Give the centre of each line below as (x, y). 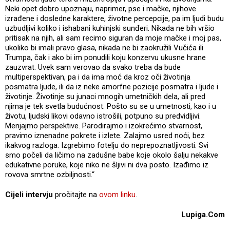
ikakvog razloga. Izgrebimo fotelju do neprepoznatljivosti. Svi (107, 145)
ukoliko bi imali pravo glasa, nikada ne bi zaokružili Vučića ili (104, 47)
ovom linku (117, 194)
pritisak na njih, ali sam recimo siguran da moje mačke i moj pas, (113, 38)
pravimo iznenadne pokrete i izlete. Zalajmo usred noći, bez (105, 135)
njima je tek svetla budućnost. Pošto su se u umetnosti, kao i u (111, 106)
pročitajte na (76, 194)
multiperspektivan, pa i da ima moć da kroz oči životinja (98, 77)
